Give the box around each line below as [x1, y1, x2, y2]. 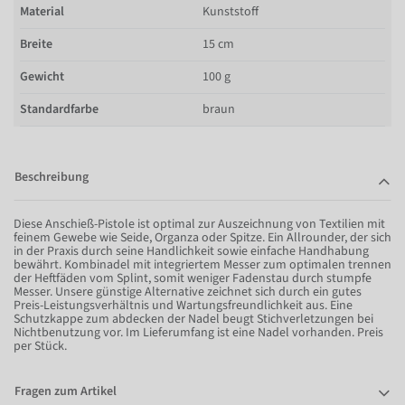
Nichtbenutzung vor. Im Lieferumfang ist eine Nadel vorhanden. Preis [14, 323, 383, 342]
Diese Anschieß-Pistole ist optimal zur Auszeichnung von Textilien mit [14, 214, 385, 233]
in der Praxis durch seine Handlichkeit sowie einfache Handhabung [14, 241, 369, 260]
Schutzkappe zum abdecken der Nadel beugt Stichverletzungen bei [14, 309, 373, 328]
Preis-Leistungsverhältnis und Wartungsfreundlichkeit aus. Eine [14, 296, 353, 315]
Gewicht [20, 67, 64, 86]
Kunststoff [202, 2, 259, 21]
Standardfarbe [20, 99, 99, 118]
